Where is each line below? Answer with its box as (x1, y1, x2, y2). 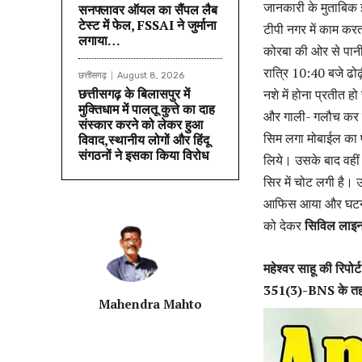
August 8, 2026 (117, 69, 184, 81)
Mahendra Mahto (99, 295, 202, 312)
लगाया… (78, 31, 120, 49)
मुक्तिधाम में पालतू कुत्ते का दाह (78, 99, 215, 118)
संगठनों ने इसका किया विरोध (78, 145, 208, 164)
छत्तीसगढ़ (78, 69, 107, 81)
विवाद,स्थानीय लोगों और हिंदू (78, 130, 209, 149)
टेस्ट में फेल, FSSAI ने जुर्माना (78, 15, 217, 34)
